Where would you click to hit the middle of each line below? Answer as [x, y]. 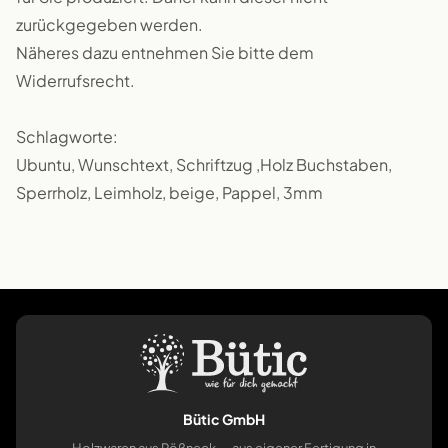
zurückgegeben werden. [109, 24]
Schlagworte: [67, 136]
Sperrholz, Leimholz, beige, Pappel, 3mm [169, 192]
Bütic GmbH [224, 419]
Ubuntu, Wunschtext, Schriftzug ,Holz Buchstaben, [204, 164]
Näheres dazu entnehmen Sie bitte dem [165, 52]
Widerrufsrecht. [75, 80]
